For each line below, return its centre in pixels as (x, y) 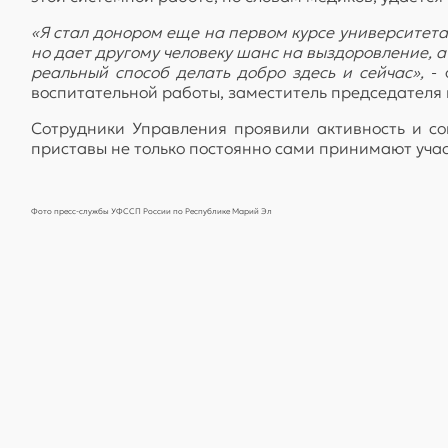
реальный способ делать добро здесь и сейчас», (228, 71)
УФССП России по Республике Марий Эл (190, 210)
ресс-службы (84, 210)
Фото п (45, 210)
